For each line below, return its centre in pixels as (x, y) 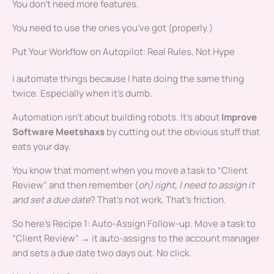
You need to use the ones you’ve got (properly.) (113, 28)
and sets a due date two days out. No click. (102, 253)
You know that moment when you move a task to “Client (130, 171)
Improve (239, 117)
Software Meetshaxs (58, 132)
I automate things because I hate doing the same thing (128, 79)
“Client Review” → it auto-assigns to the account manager (136, 239)
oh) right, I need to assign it (196, 185)
